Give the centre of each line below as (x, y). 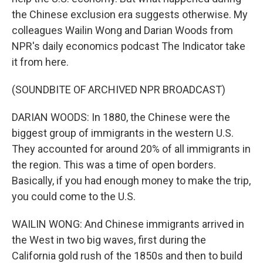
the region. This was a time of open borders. (114, 165)
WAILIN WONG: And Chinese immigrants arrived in (128, 224)
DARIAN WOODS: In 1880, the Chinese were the (121, 117)
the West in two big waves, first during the (109, 240)
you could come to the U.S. (74, 196)
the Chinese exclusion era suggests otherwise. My (130, 14)
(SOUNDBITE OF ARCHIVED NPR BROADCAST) (119, 90)
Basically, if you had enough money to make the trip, (131, 181)
